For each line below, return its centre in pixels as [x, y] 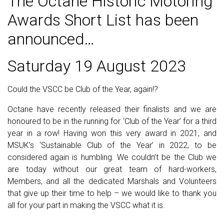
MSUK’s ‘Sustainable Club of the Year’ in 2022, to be [112, 145]
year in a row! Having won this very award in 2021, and [112, 133]
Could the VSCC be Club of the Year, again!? [83, 89]
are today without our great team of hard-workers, [112, 169]
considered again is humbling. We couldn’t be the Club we [112, 157]
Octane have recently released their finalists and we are [112, 109]
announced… [51, 39]
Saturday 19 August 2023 [97, 66]
